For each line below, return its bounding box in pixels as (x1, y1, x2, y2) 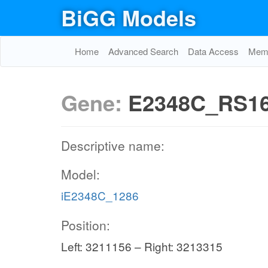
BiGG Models (61, 2, 196, 33)
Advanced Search (108, 45, 178, 57)
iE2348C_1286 (61, 187, 139, 203)
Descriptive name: (61, 136, 165, 154)
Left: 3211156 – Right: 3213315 (61, 238, 223, 254)
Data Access (188, 45, 239, 57)
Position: (61, 216, 110, 234)
